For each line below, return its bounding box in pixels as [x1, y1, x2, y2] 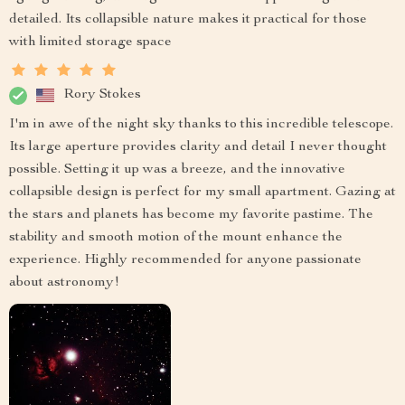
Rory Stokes [63, 88, 141, 103]
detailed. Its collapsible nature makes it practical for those [9, 12, 367, 27]
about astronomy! [9, 275, 119, 290]
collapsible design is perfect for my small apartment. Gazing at [9, 184, 396, 200]
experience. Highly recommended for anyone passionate [9, 252, 362, 268]
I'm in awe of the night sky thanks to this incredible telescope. [9, 117, 393, 132]
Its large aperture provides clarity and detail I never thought [9, 139, 387, 155]
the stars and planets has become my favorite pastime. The [9, 207, 373, 222]
